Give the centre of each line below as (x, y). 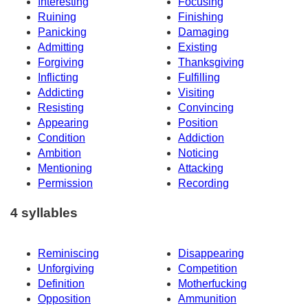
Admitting (61, 47)
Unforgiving (66, 268)
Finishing (201, 17)
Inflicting (58, 78)
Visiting (196, 93)
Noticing (198, 153)
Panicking (62, 32)
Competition (208, 268)
